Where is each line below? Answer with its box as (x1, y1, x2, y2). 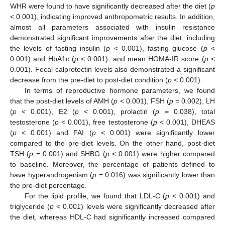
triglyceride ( (10, 202, 50, 210)
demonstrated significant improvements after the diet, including (10, 33, 215, 42)
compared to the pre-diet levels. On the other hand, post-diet (10, 139, 215, 147)
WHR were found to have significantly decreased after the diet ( (10, 2, 211, 10)
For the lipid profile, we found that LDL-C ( (24, 191, 166, 200)
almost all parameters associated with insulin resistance (10, 23, 215, 31)
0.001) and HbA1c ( (10, 54, 74, 63)
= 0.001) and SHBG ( (33, 149, 105, 158)
